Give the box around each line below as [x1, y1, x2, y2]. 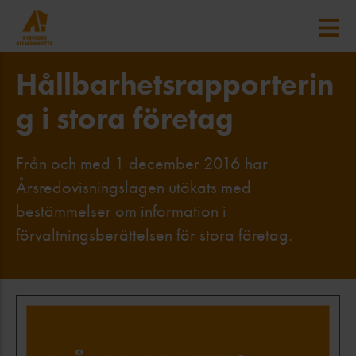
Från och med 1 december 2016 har [16, 153, 268, 174]
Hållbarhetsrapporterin [16, 66, 335, 103]
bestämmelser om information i [16, 201, 226, 222]
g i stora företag [16, 100, 234, 137]
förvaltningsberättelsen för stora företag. [16, 225, 292, 246]
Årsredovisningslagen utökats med [16, 177, 251, 198]
